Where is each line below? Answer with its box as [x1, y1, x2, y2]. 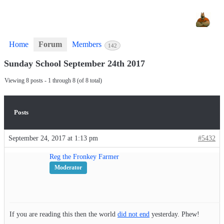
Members [72, 40, 103, 49]
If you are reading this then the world [9, 210, 117, 218]
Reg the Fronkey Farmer [49, 153, 119, 161]
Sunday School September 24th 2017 [4, 58, 145, 69]
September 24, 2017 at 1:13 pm [8, 134, 98, 142]
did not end [117, 210, 149, 218]
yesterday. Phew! [149, 210, 199, 218]
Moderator [54, 164, 82, 171]
